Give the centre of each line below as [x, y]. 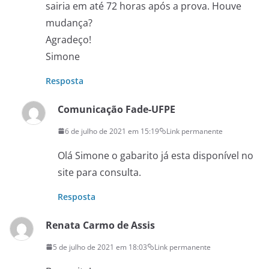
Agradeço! [68, 39]
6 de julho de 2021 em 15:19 [112, 131]
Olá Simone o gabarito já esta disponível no [156, 155]
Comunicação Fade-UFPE [116, 109]
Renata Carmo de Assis [100, 225]
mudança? [69, 23]
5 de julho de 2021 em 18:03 [100, 247]
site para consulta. [99, 172]
